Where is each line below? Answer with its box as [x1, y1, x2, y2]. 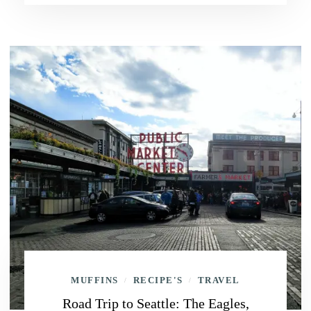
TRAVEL [197, 275, 240, 285]
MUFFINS [71, 275, 119, 285]
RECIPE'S [133, 275, 183, 285]
